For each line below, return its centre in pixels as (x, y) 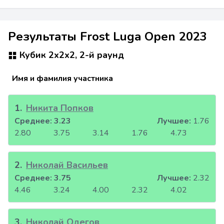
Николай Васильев (67, 165)
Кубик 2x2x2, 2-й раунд (70, 55)
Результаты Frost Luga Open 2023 (107, 36)
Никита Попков (60, 108)
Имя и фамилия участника (62, 79)
